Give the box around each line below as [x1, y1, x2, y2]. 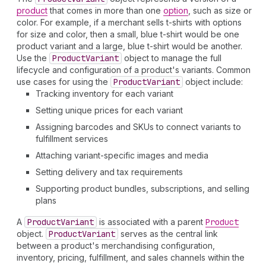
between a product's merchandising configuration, [17, 240, 215, 251]
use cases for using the [17, 77, 110, 87]
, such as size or [188, 5, 252, 15]
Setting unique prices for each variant [36, 105, 183, 115]
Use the [17, 53, 49, 63]
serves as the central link [118, 229, 218, 239]
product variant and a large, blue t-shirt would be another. [17, 41, 242, 51]
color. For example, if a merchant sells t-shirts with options [17, 17, 242, 27]
